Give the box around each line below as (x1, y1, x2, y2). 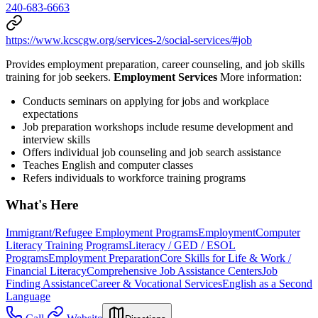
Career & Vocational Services (90, 278, 222, 290)
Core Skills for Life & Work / (160, 252, 291, 265)
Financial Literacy (6, 265, 87, 278)
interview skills (23, 133, 90, 146)
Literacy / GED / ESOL (128, 239, 236, 252)
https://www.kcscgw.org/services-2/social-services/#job (6, 33, 252, 46)
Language (6, 290, 50, 303)
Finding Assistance (6, 278, 90, 290)
